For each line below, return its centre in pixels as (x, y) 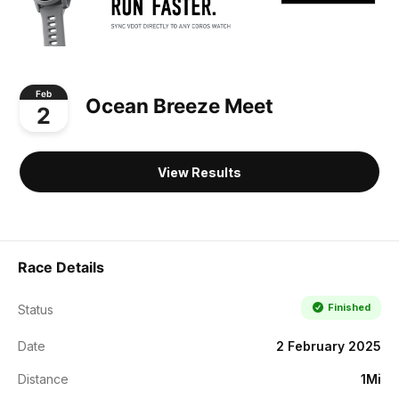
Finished (349, 307)
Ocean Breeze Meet (179, 106)
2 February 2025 (329, 346)
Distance (43, 379)
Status (36, 309)
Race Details (61, 267)
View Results (199, 172)
